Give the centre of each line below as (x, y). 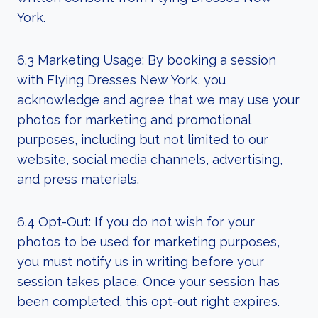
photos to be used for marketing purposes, (148, 242)
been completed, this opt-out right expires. (148, 301)
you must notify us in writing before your (141, 262)
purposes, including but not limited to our (143, 139)
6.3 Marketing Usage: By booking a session (147, 60)
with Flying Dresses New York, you (121, 80)
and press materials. (78, 179)
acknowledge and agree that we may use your (158, 100)
